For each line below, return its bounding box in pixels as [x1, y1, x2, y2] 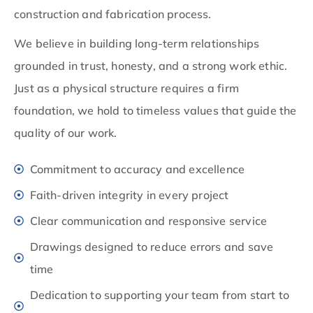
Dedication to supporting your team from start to [29, 287, 290, 302]
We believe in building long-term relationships [14, 36, 260, 50]
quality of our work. [14, 125, 117, 140]
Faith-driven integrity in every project [29, 187, 229, 202]
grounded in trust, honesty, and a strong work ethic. [14, 58, 288, 73]
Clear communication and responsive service [29, 213, 268, 228]
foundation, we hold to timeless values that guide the [14, 103, 297, 117]
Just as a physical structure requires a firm [14, 80, 239, 95]
